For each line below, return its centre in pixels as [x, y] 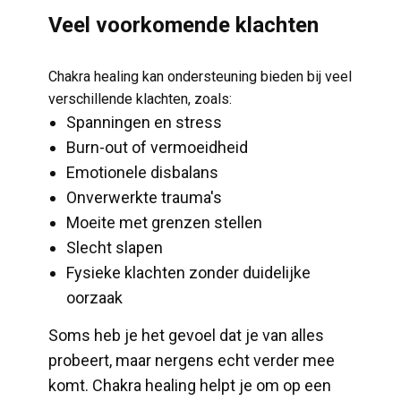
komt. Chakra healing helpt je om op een [190, 385]
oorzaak [94, 298]
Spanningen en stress [144, 122]
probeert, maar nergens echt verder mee [192, 360]
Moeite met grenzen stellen [164, 222]
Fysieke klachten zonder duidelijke [188, 273]
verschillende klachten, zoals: [140, 99]
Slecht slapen [115, 247]
